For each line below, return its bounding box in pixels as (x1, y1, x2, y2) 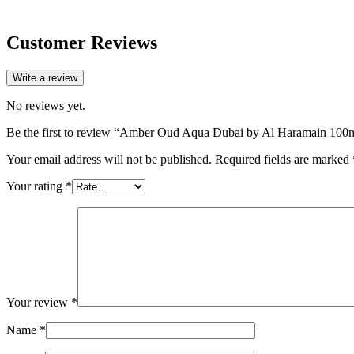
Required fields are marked (215, 152, 352, 166)
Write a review (13, 71, 77, 84)
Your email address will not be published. (6, 152, 212, 166)
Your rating (6, 179, 66, 193)
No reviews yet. (6, 98, 85, 112)
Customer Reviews (6, 32, 157, 53)
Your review (6, 295, 71, 309)
